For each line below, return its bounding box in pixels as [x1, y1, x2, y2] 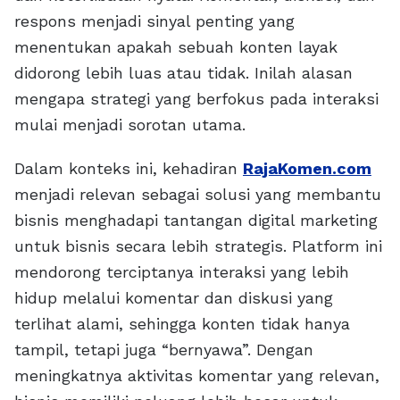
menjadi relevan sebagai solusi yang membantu [14, 185, 381, 204]
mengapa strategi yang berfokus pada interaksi [14, 89, 379, 109]
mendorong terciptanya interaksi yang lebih [14, 262, 349, 282]
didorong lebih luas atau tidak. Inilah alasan [14, 63, 353, 83]
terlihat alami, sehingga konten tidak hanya [14, 314, 350, 334]
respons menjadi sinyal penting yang [14, 12, 295, 31]
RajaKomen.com [243, 159, 371, 179]
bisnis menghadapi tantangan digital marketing [14, 211, 378, 230]
